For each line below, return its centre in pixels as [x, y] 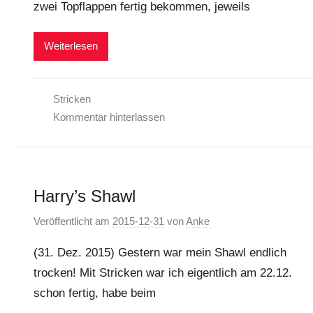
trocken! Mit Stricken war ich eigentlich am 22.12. [163, 273]
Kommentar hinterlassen [109, 117]
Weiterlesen [71, 46]
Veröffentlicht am [73, 221]
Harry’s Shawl [85, 196]
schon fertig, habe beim [95, 293]
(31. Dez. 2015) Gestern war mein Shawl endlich [160, 253]
